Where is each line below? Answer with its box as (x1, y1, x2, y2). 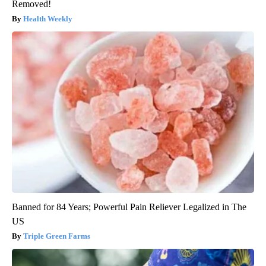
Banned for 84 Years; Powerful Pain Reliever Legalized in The (12, 202, 246, 213)
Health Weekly (23, 14, 72, 24)
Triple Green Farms (23, 232, 90, 241)
